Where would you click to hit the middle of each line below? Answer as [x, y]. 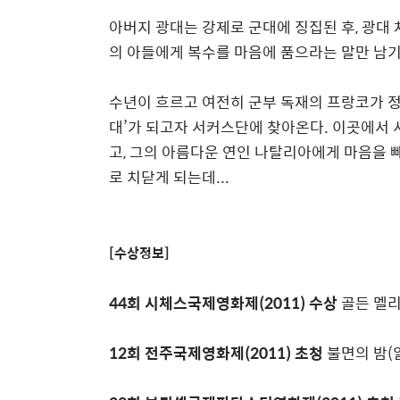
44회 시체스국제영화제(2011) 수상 [223, 303]
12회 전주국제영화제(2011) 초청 [216, 353]
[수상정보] [139, 252]
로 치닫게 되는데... [169, 177]
